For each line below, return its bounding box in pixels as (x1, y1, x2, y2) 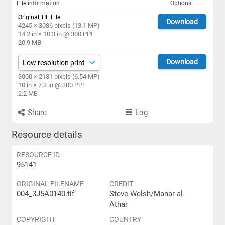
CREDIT (109, 180, 133, 188)
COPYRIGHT (16, 215, 55, 223)
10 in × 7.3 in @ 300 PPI (18, 81, 84, 89)
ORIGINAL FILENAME (16, 180, 84, 188)
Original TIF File (18, 14, 60, 21)
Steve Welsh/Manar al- (109, 189, 185, 198)
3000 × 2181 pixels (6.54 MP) (18, 73, 100, 80)
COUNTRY (109, 215, 141, 223)
